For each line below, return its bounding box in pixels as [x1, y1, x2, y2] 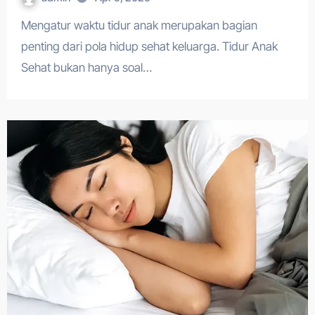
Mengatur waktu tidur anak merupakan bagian [20, 18, 31, 32]
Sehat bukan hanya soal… [20, 60, 152, 75]
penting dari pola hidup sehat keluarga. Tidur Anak [20, 39, 278, 53]
